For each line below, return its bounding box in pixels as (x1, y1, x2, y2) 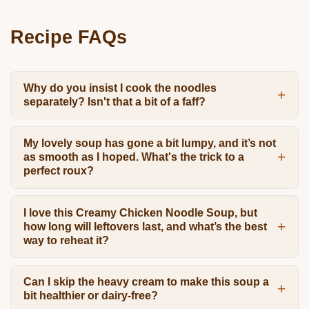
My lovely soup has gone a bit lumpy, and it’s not (23, 137, 276, 150)
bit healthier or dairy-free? (23, 290, 158, 302)
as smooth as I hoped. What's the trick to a (23, 151, 244, 163)
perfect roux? (23, 165, 94, 177)
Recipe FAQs (10, 26, 127, 48)
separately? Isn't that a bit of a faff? (23, 95, 206, 108)
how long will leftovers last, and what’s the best (23, 220, 267, 232)
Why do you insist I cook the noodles (23, 81, 217, 94)
